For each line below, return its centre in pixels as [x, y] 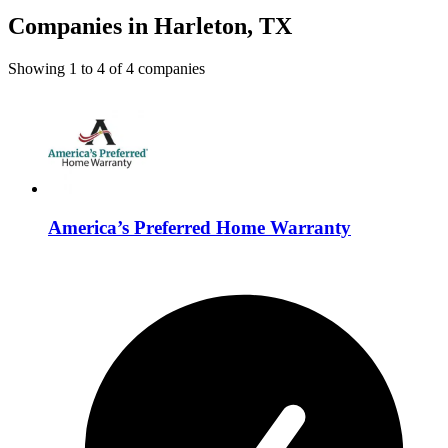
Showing [38, 69]
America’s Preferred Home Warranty [199, 227]
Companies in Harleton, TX [150, 26]
